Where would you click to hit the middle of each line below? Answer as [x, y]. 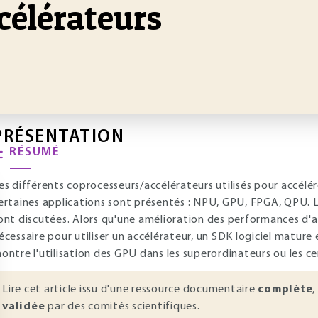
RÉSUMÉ [34, 152]
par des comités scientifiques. [122, 307]
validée [24, 307]
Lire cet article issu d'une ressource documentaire [130, 290]
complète [285, 290]
